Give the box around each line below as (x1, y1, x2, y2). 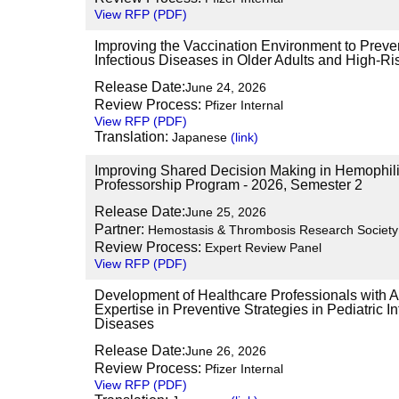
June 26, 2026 (185, 344, 266, 358)
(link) (231, 130, 258, 144)
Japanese (168, 130, 231, 144)
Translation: (94, 129, 168, 144)
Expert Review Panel (201, 240, 322, 255)
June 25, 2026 (185, 205, 266, 219)
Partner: (94, 222, 144, 237)
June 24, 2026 (185, 80, 266, 94)
